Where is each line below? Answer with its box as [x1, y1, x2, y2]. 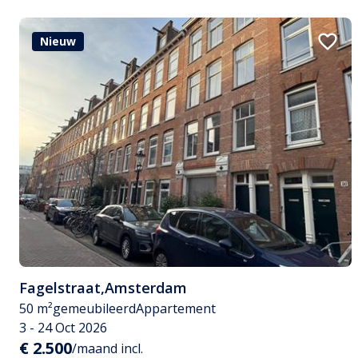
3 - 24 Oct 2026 [19, 318, 107, 336]
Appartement [136, 299, 216, 317]
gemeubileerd [53, 299, 136, 317]
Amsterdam [105, 277, 187, 297]
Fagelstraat [19, 277, 101, 297]
